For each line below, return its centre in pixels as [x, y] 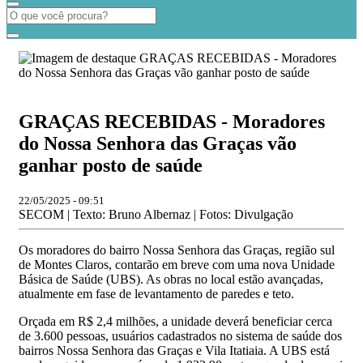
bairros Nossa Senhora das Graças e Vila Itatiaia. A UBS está [174, 350]
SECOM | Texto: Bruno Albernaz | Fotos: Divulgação [156, 214]
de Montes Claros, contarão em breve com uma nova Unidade [177, 264]
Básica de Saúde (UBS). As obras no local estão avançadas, [171, 279]
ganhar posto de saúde [111, 165]
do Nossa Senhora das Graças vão [158, 143]
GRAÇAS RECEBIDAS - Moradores [172, 121]
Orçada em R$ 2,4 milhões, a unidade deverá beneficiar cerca [175, 321]
